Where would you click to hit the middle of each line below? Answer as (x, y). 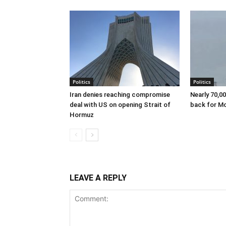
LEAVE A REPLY (98, 178)
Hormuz (82, 115)
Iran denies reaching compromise (120, 95)
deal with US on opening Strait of (120, 105)
